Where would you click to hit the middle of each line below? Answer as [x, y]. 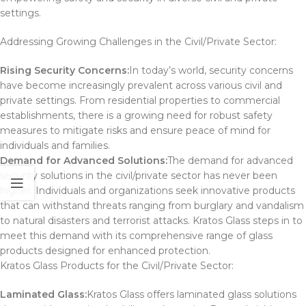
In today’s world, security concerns [211, 70]
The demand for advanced [230, 160]
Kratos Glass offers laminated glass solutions [192, 294]
